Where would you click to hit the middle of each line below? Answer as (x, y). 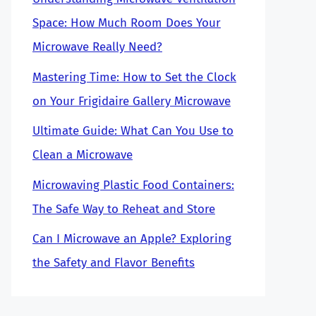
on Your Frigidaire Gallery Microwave (132, 101)
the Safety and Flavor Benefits (114, 263)
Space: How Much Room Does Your (127, 23)
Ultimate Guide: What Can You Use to (133, 131)
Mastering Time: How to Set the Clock (134, 77)
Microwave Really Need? (97, 47)
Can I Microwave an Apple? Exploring (132, 239)
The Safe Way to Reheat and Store (124, 209)
